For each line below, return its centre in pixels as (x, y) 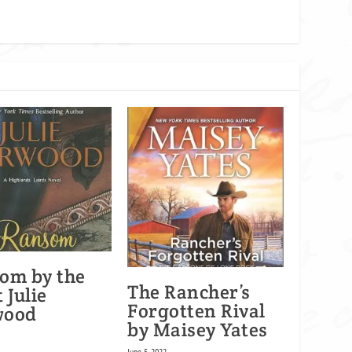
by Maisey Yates (198, 330)
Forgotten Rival (196, 311)
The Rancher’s (189, 292)
